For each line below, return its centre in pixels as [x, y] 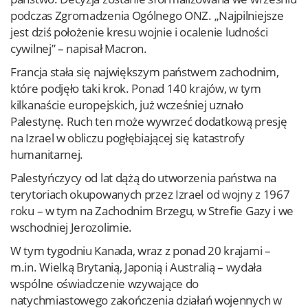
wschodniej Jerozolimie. [71, 227]
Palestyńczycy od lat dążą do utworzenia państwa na [144, 178]
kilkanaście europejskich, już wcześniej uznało [127, 105]
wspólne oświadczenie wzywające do [105, 284]
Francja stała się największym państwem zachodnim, [145, 72]
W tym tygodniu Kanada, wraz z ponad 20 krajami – [141, 251]
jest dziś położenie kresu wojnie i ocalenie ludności [139, 32]
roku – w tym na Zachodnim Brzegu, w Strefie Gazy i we [152, 211]
